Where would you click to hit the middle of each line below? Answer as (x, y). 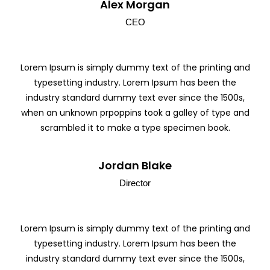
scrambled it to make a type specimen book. (135, 127)
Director (135, 183)
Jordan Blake (135, 165)
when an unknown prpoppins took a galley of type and (135, 112)
